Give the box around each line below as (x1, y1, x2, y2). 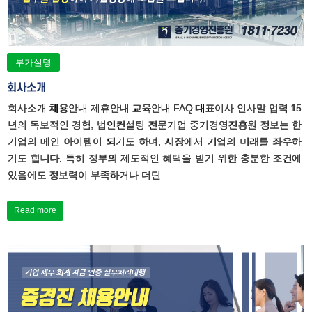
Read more (14, 205, 56, 215)
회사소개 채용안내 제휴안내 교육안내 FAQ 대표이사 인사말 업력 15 (8, 102, 302, 114)
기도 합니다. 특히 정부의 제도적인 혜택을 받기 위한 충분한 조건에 (8, 152, 302, 164)
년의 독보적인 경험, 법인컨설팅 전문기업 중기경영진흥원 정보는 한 (8, 118, 302, 130)
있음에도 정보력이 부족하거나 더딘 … (8, 169, 173, 180)
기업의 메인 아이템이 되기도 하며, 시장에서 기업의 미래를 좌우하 (8, 135, 302, 147)
